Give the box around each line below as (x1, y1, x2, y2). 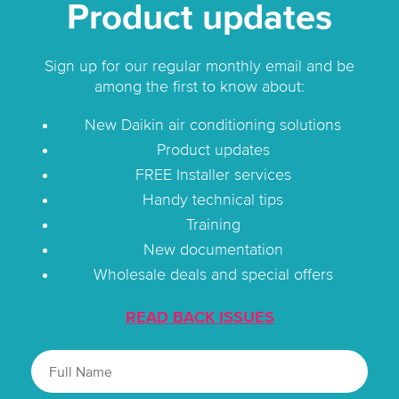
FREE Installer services (134, 166, 291, 184)
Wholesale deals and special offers (93, 265, 333, 284)
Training (185, 216, 240, 234)
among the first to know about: (94, 77, 305, 96)
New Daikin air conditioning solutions (85, 116, 341, 134)
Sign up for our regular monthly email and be (45, 57, 354, 76)
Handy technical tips (142, 191, 283, 209)
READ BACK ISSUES (125, 308, 274, 327)
